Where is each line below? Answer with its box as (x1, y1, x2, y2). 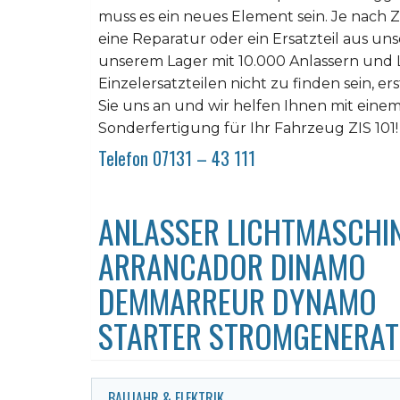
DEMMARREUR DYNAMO (98, 277, 377, 324)
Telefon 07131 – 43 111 (98, 145, 255, 171)
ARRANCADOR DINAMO (98, 242, 366, 289)
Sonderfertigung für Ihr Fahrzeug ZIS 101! (98, 120, 398, 137)
